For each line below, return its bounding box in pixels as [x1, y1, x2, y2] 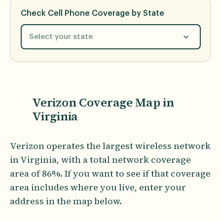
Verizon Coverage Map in [32, 94, 174, 110]
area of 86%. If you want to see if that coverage [10, 167, 211, 180]
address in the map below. [10, 194, 124, 207]
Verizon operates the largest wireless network [10, 139, 211, 152]
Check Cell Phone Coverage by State [20, 9, 164, 18]
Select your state [29, 33, 93, 41]
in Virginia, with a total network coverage [10, 153, 191, 166]
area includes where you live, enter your [10, 181, 186, 193]
